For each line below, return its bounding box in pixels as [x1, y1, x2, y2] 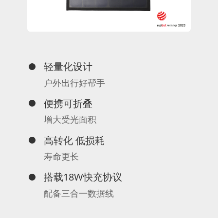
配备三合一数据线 [43, 187, 114, 199]
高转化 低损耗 [43, 133, 105, 147]
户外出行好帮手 [43, 76, 105, 89]
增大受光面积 [43, 113, 96, 126]
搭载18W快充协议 [43, 170, 122, 184]
